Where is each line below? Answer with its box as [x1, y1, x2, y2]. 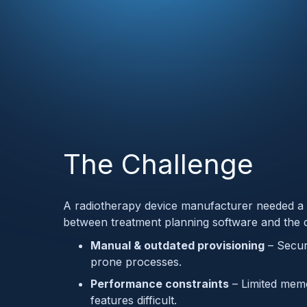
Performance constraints [90, 276, 229, 291]
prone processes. [90, 254, 182, 269]
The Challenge [63, 147, 254, 181]
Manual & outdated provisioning [90, 238, 265, 252]
